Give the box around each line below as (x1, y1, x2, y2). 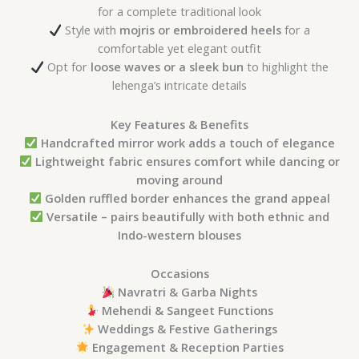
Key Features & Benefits (111, 115, 248, 132)
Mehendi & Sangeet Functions (102, 302, 274, 319)
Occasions (150, 265, 209, 282)
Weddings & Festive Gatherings (98, 321, 278, 337)
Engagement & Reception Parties (91, 339, 284, 356)
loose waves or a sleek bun (90, 58, 244, 75)
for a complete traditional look (98, 3, 261, 20)
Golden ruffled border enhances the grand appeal (45, 189, 331, 206)
